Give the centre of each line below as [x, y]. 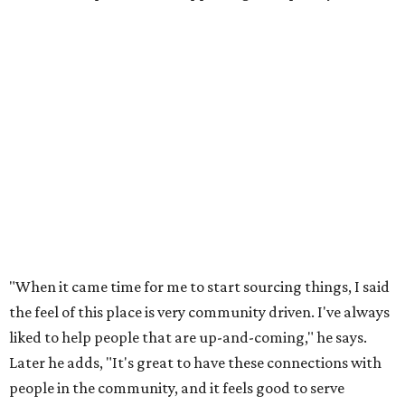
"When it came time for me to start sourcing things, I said [199, 287]
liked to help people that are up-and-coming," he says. [188, 338]
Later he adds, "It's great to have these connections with [195, 363]
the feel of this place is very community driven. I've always [199, 312]
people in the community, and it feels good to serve [177, 388]
